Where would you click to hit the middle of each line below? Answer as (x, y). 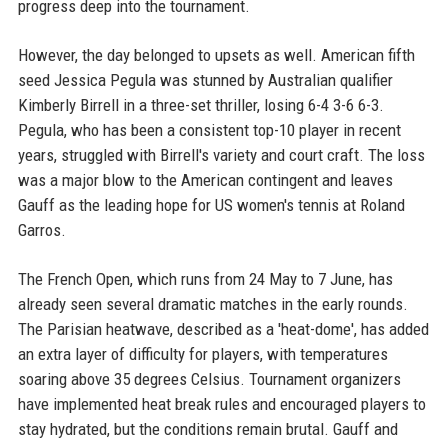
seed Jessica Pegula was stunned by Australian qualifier (205, 80)
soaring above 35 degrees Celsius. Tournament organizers (209, 379)
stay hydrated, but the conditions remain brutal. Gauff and (207, 429)
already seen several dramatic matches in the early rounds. (212, 304)
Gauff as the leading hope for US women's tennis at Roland (211, 205)
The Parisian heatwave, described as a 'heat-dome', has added (223, 329)
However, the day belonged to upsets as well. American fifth (216, 55)
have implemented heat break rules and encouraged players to (221, 404)
